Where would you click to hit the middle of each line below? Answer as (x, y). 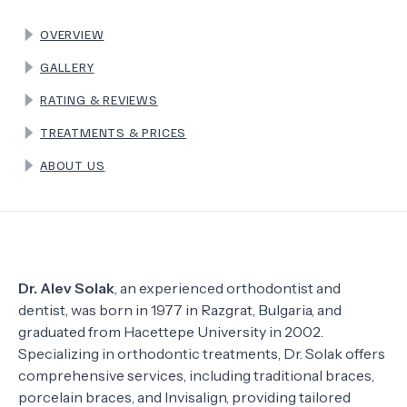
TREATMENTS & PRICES (114, 132)
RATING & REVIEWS (99, 99)
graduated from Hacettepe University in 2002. (171, 332)
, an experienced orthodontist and (228, 288)
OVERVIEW (72, 34)
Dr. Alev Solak (66, 288)
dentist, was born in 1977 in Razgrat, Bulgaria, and (180, 310)
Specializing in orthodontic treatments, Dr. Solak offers (202, 353)
